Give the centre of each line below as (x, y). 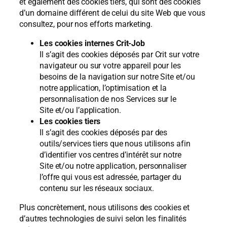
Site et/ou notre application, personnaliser (113, 166)
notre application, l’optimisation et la (103, 88)
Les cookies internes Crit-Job (92, 43)
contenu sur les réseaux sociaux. (99, 188)
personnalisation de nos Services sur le (108, 99)
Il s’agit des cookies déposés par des (104, 132)
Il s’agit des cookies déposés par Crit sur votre (120, 54)
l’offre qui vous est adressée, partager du (110, 177)
